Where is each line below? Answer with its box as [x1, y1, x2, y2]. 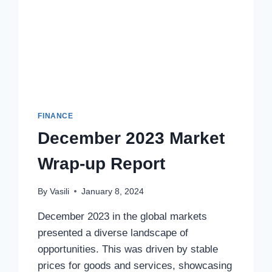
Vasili [49, 186, 69, 196]
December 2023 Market [38, 129, 225, 148]
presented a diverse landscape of [38, 226, 189, 239]
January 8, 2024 [81, 186, 144, 196]
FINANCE [38, 112, 73, 121]
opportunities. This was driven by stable [38, 243, 219, 255]
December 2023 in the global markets [38, 210, 208, 222]
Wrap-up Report [38, 154, 166, 174]
